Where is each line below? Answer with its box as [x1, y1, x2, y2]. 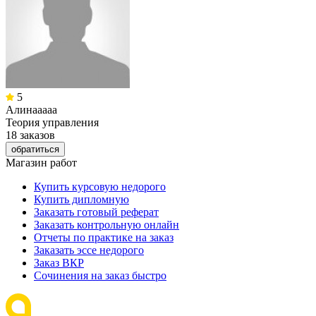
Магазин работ [6, 156, 77, 169]
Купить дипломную [34, 193, 129, 205]
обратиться [11, 143, 59, 154]
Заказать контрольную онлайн [34, 218, 179, 231]
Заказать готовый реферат [34, 205, 159, 218]
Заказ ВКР [34, 256, 84, 269]
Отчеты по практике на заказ [34, 231, 174, 243]
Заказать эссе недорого [34, 243, 144, 256]
